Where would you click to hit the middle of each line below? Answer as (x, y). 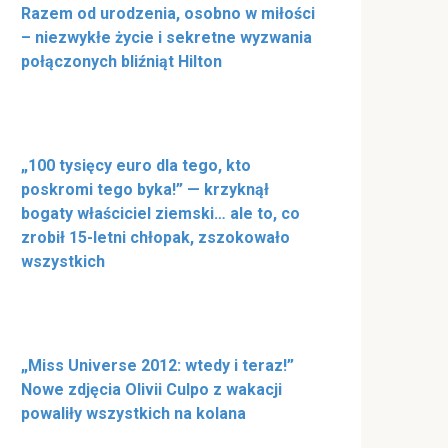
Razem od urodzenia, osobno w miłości (168, 14)
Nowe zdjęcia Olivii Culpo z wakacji (151, 390)
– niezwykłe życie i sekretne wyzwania (166, 38)
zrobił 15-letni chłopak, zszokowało (155, 238)
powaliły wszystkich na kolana (133, 414)
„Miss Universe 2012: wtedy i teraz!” (157, 366)
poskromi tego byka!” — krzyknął (145, 190)
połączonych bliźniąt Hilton (121, 62)
